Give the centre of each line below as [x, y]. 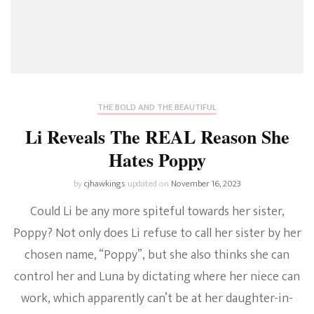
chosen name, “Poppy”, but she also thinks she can [157, 255]
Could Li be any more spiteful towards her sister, [157, 212]
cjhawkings [104, 184]
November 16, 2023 [206, 184]
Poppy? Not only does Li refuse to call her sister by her [157, 234]
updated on [149, 184]
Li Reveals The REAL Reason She [157, 137]
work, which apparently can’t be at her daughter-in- [157, 299]
